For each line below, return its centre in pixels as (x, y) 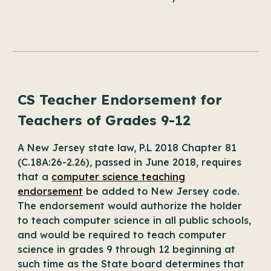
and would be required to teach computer (122, 235)
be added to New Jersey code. (163, 191)
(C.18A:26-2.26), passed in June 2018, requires (130, 162)
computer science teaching (119, 177)
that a (35, 177)
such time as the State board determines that (131, 264)
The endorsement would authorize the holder (130, 206)
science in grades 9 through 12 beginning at (127, 249)
